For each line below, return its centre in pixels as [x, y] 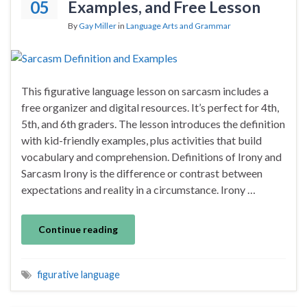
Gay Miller [98, 25]
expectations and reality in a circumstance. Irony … [138, 189]
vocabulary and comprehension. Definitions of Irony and [151, 156]
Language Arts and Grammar [179, 25]
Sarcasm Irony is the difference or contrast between [142, 173]
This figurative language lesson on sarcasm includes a [145, 90]
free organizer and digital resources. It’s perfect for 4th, [150, 107]
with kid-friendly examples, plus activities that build [142, 140]
